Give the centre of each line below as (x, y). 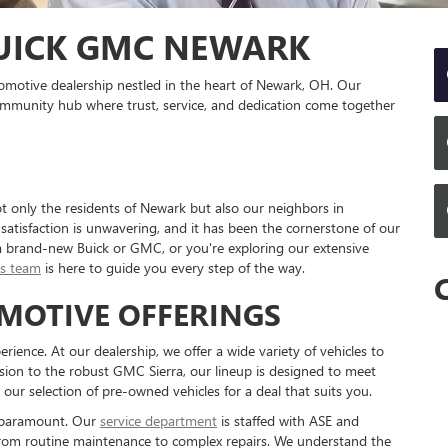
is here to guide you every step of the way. (173, 268)
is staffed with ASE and (288, 421)
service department (158, 421)
